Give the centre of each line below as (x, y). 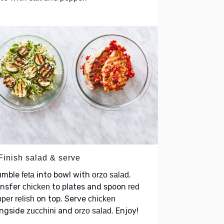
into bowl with (63, 174)
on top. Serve (61, 198)
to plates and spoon (89, 186)
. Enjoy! (125, 210)
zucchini (41, 210)
